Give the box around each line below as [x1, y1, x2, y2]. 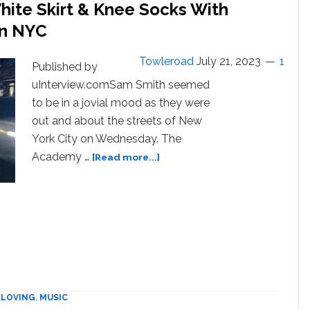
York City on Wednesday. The [32, 132, 181, 145]
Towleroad [139, 55, 194, 68]
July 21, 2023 [197, 55, 261, 68]
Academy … [32, 150, 92, 163]
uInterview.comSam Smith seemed [32, 78, 210, 91]
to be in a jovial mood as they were [32, 96, 210, 109]
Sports [159, 210, 191, 221]
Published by [32, 60, 98, 73]
